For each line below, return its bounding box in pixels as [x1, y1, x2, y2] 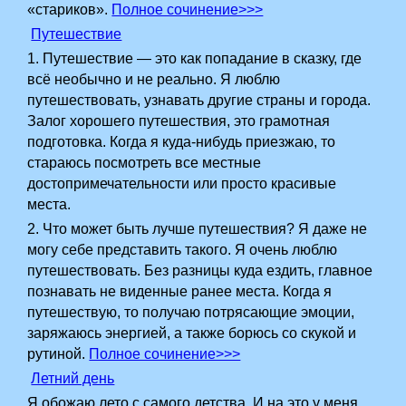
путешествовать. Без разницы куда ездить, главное [27, 263, 373, 278]
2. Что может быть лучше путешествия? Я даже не [27, 221, 368, 237]
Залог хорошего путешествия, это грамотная [27, 113, 331, 129]
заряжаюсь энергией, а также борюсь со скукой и [27, 325, 357, 341]
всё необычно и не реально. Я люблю [27, 72, 281, 87]
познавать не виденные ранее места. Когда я [27, 284, 333, 299]
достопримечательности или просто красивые [27, 176, 337, 191]
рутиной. [27, 346, 90, 362]
